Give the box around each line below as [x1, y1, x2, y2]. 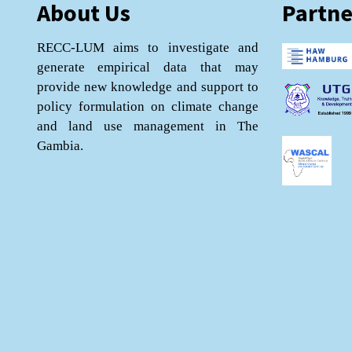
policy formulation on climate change [36, 98, 259, 114]
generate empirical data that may [36, 59, 259, 75]
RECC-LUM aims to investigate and [36, 39, 259, 55]
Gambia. [36, 137, 83, 153]
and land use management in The [36, 118, 259, 134]
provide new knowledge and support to [36, 79, 259, 94]
